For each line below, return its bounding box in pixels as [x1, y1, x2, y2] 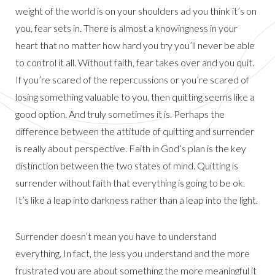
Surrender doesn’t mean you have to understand [15, 230, 217, 242]
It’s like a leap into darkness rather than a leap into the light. [15, 194, 258, 206]
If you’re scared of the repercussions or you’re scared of [15, 74, 249, 86]
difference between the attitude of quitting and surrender [15, 125, 254, 137]
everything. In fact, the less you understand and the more [15, 247, 250, 260]
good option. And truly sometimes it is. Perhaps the [15, 108, 225, 120]
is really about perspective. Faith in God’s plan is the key [15, 142, 246, 155]
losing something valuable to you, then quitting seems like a [15, 91, 255, 103]
